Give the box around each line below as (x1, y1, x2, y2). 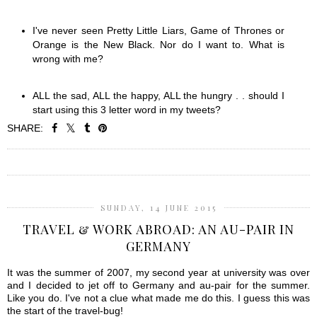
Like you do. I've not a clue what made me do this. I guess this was (7, 292, 310, 304)
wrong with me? (33, 52, 103, 64)
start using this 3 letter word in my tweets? (33, 104, 221, 116)
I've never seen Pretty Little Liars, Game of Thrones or (33, 24, 284, 36)
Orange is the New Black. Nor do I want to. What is (33, 38, 284, 50)
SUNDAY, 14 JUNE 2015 (100, 202, 217, 214)
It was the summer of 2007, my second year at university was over (7, 267, 310, 279)
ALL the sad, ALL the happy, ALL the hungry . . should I (33, 90, 284, 102)
